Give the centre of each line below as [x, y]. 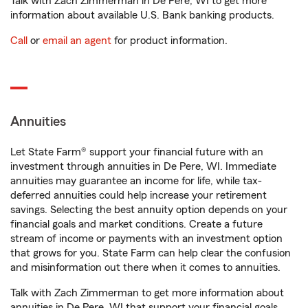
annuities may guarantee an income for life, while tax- [136, 181]
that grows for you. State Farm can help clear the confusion [151, 253]
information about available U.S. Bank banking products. [142, 15]
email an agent [77, 41]
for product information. [169, 41]
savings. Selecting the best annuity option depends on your [149, 210]
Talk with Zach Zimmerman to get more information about [147, 293]
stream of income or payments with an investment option [146, 239]
